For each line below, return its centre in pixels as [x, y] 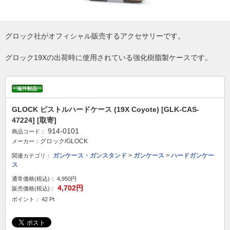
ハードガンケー [193, 156]
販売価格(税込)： [34, 188]
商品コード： [29, 131]
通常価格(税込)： [34, 179]
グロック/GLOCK [64, 141]
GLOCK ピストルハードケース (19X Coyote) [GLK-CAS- [106, 109]
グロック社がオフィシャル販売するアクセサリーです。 [95, 36]
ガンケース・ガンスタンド [90, 156]
